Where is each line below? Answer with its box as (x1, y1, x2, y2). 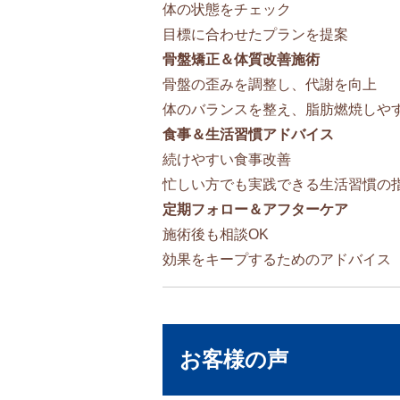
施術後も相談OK (162, 226, 269, 242)
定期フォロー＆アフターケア (162, 201, 348, 217)
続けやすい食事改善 (162, 151, 291, 167)
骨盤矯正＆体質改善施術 (162, 51, 320, 67)
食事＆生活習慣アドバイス (162, 126, 334, 142)
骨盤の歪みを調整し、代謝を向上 (162, 76, 377, 92)
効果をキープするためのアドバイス (162, 251, 391, 267)
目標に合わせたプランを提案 (162, 26, 348, 42)
